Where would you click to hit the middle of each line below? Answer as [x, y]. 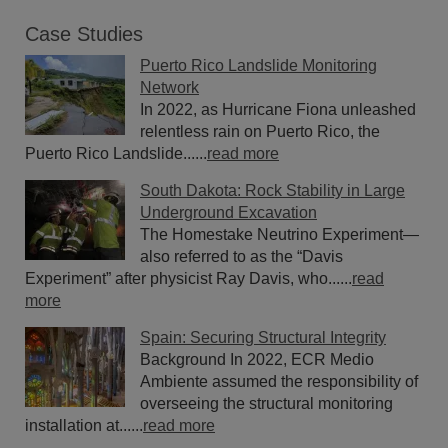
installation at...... [84, 425]
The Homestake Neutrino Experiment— [279, 234]
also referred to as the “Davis [241, 256]
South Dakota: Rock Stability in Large [272, 190]
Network [169, 87]
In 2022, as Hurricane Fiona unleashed [278, 109]
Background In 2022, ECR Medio [257, 359]
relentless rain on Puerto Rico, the [260, 131]
